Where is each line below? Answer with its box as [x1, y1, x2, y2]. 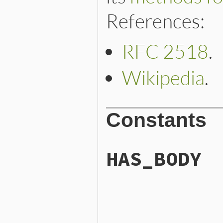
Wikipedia [122, 66, 205, 89]
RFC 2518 [122, 39, 209, 63]
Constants [106, 109, 207, 132]
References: [106, 9, 205, 32]
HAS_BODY [106, 146, 202, 172]
